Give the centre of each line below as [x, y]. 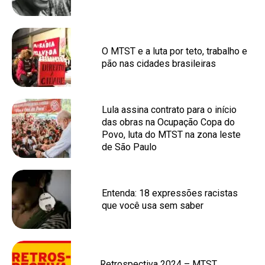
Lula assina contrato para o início [169, 110]
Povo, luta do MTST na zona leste [171, 135]
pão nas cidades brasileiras [159, 64]
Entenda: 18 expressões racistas [170, 193]
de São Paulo [129, 147]
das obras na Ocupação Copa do [168, 122]
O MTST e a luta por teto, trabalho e [174, 51]
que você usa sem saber [153, 206]
